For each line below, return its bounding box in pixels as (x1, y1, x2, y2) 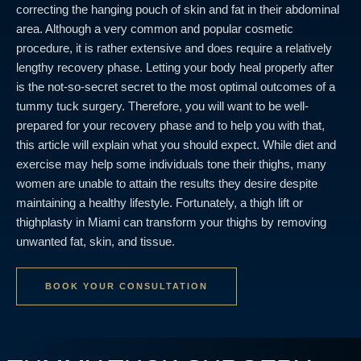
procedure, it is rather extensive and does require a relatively (16, 40, 332, 55)
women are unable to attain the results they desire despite (16, 176, 317, 190)
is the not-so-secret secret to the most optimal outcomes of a (16, 79, 335, 93)
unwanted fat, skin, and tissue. (16, 234, 175, 248)
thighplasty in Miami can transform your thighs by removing (16, 214, 326, 229)
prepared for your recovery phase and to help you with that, (16, 118, 325, 132)
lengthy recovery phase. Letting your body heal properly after (16, 60, 334, 74)
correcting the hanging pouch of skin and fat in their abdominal (16, 2, 339, 16)
